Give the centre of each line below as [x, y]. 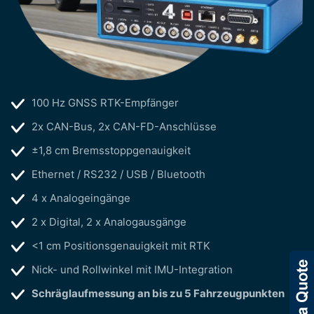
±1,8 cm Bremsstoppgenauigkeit [111, 150]
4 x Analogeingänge [81, 198]
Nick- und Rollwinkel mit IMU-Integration [132, 269]
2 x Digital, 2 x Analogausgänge [109, 221]
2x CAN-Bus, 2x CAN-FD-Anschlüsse [124, 126]
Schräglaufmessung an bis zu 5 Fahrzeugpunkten [158, 293]
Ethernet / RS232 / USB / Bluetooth [120, 174]
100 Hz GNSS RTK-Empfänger [105, 102]
